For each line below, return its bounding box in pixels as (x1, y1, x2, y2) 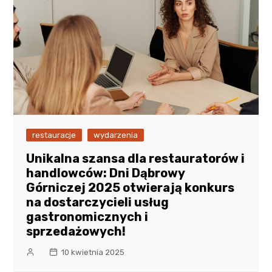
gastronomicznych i (26, 209, 149, 225)
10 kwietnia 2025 (61, 248, 125, 257)
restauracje (32, 131, 76, 140)
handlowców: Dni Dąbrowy (26, 166, 185, 181)
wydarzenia (93, 131, 138, 140)
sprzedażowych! (26, 224, 126, 239)
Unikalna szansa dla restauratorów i (26, 151, 245, 166)
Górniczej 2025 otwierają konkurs (26, 180, 235, 195)
